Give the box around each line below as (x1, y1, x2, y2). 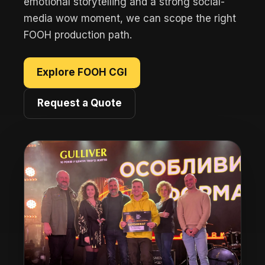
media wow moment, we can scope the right (24, 12, 236, 24)
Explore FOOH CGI (37, 66, 127, 78)
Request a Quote (37, 97, 122, 109)
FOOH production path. (24, 28, 132, 41)
